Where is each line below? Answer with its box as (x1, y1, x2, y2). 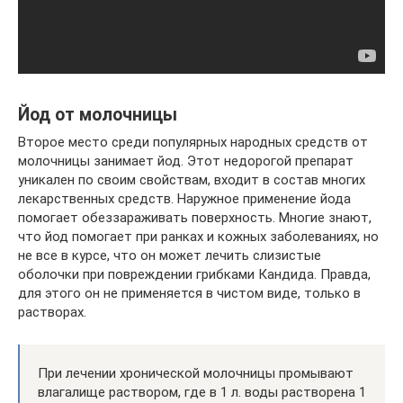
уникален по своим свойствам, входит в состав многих (18, 171, 365, 188)
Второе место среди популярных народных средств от (18, 133, 368, 150)
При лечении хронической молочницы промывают (38, 364, 354, 381)
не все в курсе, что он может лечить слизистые (18, 246, 321, 264)
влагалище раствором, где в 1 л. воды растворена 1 (38, 383, 366, 400)
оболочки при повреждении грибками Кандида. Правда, (18, 265, 371, 282)
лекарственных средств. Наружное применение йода (18, 190, 351, 207)
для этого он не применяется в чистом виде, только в (18, 284, 361, 301)
